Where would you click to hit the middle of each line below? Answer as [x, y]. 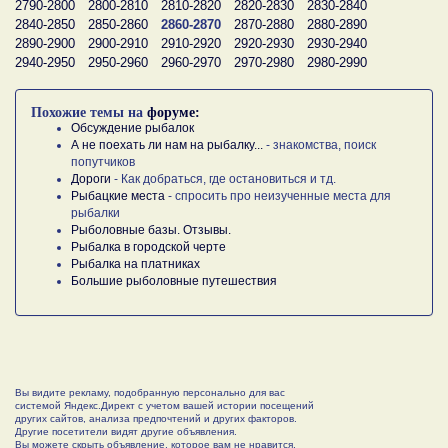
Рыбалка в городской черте [148, 246]
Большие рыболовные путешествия [174, 280]
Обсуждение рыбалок [132, 127]
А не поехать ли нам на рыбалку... [167, 144]
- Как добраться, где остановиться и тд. [223, 178]
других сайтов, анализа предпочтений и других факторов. [156, 418]
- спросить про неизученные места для [278, 195]
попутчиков [103, 161]
